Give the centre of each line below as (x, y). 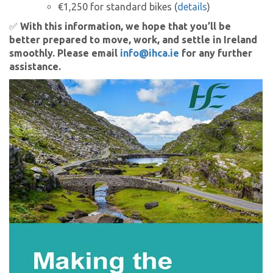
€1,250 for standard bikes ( (118, 7)
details (192, 7)
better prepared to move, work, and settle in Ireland (133, 40)
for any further (216, 53)
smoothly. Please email (65, 53)
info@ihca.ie (150, 53)
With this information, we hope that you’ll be (126, 27)
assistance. (35, 67)
